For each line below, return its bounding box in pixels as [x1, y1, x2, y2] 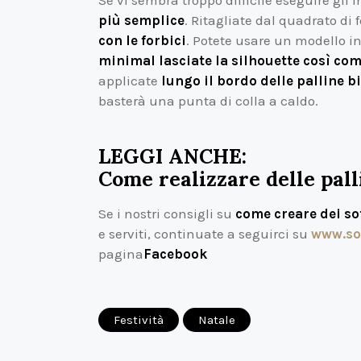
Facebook [143, 246, 207, 263]
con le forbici [98, 31, 186, 48]
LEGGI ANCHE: [98, 143, 247, 170]
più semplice [98, 11, 185, 28]
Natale [198, 312, 235, 327]
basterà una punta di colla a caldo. [98, 92, 318, 109]
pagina [98, 246, 143, 263]
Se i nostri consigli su [98, 205, 235, 222]
